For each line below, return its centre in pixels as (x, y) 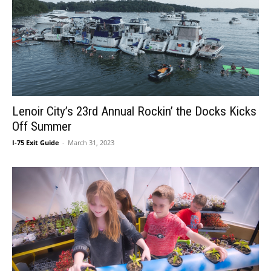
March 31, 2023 (91, 142)
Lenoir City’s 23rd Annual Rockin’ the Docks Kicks (134, 111)
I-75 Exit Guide (36, 142)
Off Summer (42, 126)
